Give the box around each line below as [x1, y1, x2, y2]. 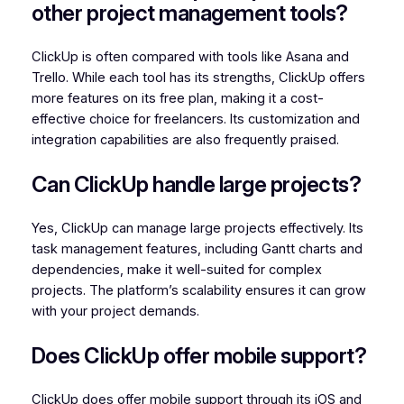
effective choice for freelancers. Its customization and [31, 110, 360, 127]
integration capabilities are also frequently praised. [31, 131, 339, 148]
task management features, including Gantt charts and [31, 240, 363, 257]
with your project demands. [31, 302, 199, 319]
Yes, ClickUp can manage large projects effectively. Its [31, 219, 363, 236]
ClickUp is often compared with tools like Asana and [31, 48, 349, 65]
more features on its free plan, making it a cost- [31, 89, 324, 106]
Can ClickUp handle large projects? [31, 170, 362, 197]
